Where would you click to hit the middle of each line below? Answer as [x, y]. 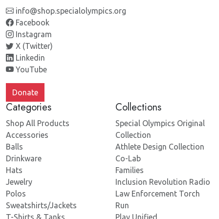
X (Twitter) [33, 46]
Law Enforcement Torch [158, 194]
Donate [25, 93]
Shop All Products [38, 123]
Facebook [32, 23]
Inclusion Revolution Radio [163, 182]
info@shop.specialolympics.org [70, 11]
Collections [138, 108]
